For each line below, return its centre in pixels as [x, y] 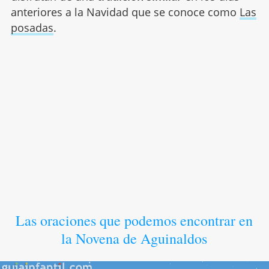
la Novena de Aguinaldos [134, 239]
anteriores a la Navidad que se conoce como [125, 12]
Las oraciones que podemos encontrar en [134, 221]
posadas [32, 28]
